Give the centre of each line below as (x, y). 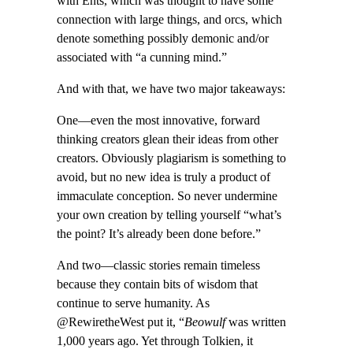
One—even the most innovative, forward (158, 121)
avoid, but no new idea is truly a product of (163, 178)
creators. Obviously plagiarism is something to (171, 159)
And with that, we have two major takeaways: (171, 89)
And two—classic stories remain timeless (158, 266)
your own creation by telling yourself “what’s (169, 216)
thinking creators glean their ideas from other (167, 140)
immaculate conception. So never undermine (167, 197)
